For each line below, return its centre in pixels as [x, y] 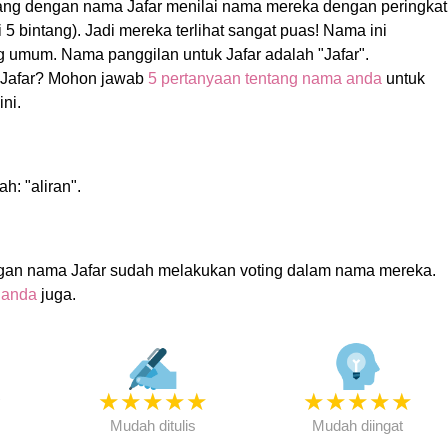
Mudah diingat [358, 425]
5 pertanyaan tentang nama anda [264, 78]
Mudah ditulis [152, 425]
